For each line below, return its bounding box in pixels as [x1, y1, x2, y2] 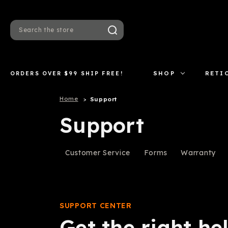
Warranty [181, 148, 216, 157]
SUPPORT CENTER [60, 201, 132, 210]
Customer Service [65, 148, 131, 157]
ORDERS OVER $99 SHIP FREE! [10, 69, 123, 77]
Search [14, 30, 37, 38]
